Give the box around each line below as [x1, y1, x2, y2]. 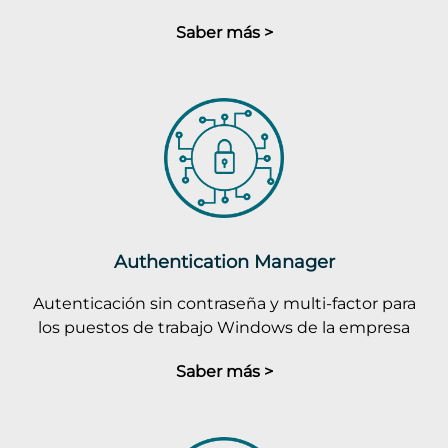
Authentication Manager [113, 250, 335, 273]
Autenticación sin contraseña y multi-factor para [32, 293, 416, 313]
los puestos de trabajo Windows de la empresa [38, 317, 410, 337]
